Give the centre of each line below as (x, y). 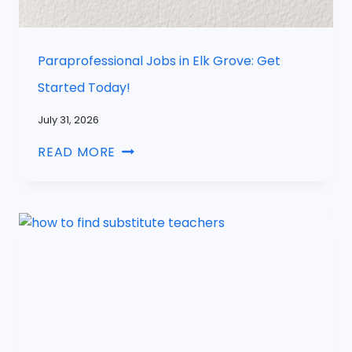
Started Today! (84, 88)
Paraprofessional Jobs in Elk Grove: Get (159, 61)
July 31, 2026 (68, 119)
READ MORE (77, 152)
